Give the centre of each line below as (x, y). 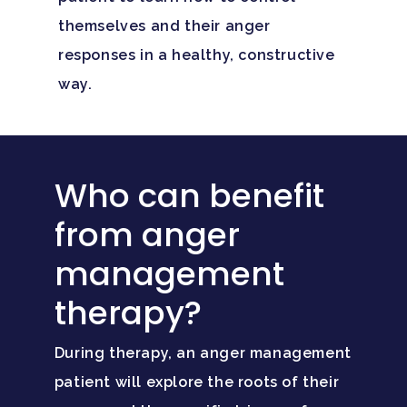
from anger (147, 235)
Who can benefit (189, 196)
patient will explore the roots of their (197, 382)
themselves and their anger (164, 26)
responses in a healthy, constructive (197, 55)
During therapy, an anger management (203, 353)
